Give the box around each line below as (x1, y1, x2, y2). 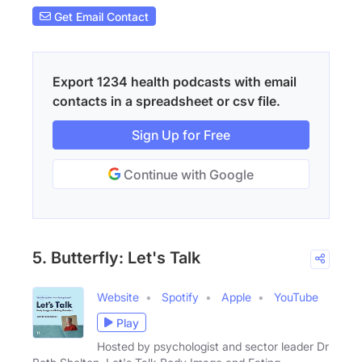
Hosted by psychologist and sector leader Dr (97, 339, 329, 354)
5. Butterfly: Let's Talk (32, 248, 200, 268)
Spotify (162, 290, 199, 305)
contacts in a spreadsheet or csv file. (53, 93, 280, 110)
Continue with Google (120, 166, 254, 183)
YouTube (274, 290, 318, 305)
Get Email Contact (51, 9, 149, 23)
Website (97, 290, 139, 305)
